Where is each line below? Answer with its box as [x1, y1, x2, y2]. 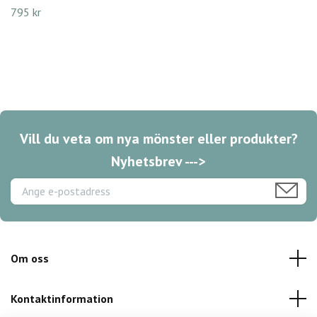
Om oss [11, 250, 49, 265]
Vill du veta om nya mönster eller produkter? [19, 129, 298, 148]
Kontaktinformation [11, 291, 113, 306]
